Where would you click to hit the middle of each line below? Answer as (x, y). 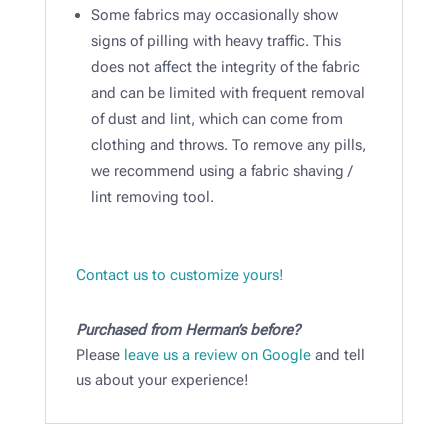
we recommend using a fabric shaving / (221, 171)
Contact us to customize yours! (179, 275)
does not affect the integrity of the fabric (225, 67)
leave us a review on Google (217, 355)
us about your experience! (162, 380)
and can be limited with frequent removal (227, 93)
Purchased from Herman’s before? (187, 330)
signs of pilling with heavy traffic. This (215, 41)
